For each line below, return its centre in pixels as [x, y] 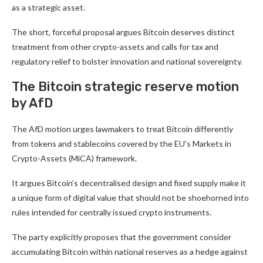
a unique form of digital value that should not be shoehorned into [130, 198]
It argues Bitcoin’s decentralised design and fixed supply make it [129, 183]
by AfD [32, 103]
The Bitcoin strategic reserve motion [125, 87]
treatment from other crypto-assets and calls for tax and [115, 47]
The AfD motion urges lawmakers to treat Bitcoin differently [122, 129]
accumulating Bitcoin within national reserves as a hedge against [130, 252]
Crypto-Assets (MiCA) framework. [74, 159]
